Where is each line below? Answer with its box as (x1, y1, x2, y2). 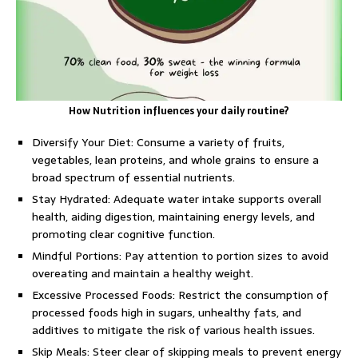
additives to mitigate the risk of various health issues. (32, 321, 315, 339)
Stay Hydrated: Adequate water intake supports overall (32, 190, 321, 208)
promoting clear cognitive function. (32, 225, 215, 243)
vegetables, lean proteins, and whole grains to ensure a (32, 151, 319, 169)
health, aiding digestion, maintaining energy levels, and (32, 208, 315, 225)
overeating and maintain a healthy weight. (32, 265, 253, 282)
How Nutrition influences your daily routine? (69, 103, 289, 119)
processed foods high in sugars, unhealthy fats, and (32, 304, 301, 321)
